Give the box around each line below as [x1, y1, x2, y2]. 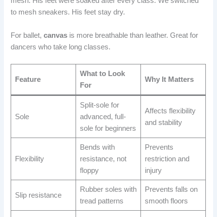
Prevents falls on [144, 185, 198, 193]
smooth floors [144, 197, 188, 205]
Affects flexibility [144, 107, 196, 115]
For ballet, [11, 31, 44, 39]
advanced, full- [79, 112, 126, 121]
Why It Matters [144, 75, 194, 83]
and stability [144, 118, 182, 126]
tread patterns [79, 197, 124, 205]
